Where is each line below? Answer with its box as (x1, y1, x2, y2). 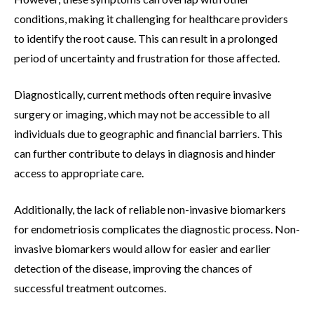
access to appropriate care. (14, 165, 144, 179)
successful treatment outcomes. (14, 280, 166, 294)
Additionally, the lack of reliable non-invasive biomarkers (14, 202, 286, 216)
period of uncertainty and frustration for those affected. (14, 50, 280, 64)
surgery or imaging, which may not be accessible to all (14, 107, 270, 121)
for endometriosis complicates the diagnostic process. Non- (14, 221, 300, 235)
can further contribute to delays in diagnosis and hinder (14, 146, 275, 160)
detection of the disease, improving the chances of (14, 261, 252, 275)
